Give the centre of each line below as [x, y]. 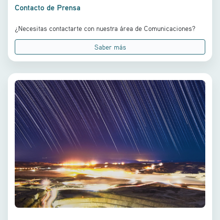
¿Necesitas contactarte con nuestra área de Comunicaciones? [105, 28]
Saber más [110, 47]
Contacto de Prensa [48, 7]
